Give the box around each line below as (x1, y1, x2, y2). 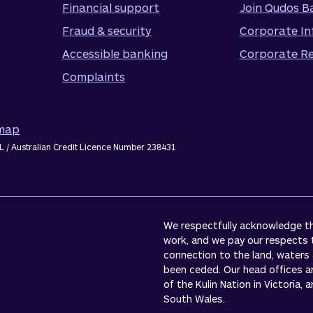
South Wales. (163, 293, 225, 305)
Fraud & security (62, 24, 152, 37)
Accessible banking (62, 47, 168, 60)
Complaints (62, 70, 125, 83)
